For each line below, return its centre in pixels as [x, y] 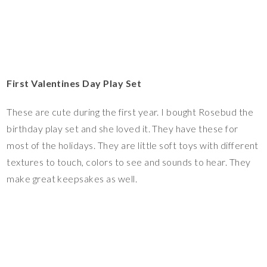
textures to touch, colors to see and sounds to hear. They [129, 162]
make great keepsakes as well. [72, 179]
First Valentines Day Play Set [74, 83]
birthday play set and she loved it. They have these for [122, 129]
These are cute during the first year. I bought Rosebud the [130, 112]
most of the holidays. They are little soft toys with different [133, 145]
